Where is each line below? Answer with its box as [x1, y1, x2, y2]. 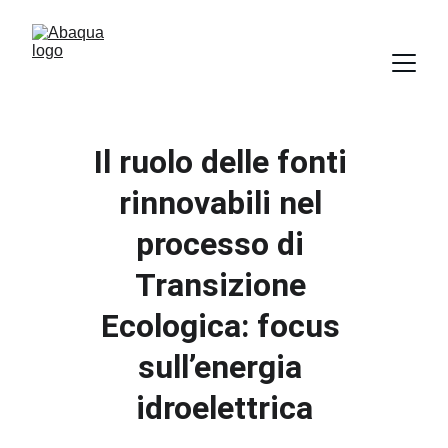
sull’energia [138, 348, 310, 386]
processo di [136, 225, 312, 263]
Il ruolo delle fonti [93, 143, 355, 181]
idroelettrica [135, 389, 313, 427]
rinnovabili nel [118, 184, 330, 222]
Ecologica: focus [100, 307, 348, 345]
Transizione [134, 266, 314, 304]
